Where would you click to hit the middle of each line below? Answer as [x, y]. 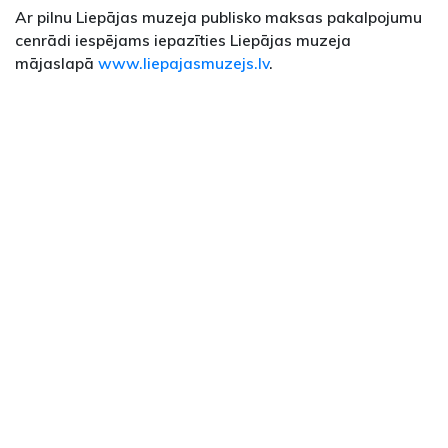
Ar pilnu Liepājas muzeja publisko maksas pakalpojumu [218, 17]
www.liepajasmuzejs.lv [183, 63]
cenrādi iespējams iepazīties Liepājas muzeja [183, 40]
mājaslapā [56, 63]
